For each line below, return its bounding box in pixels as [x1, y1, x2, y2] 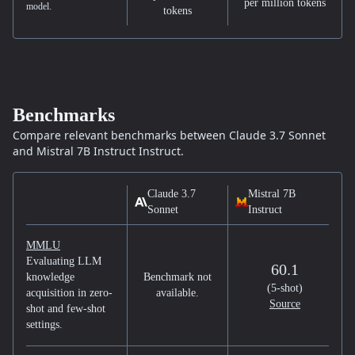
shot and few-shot [26, 303, 105, 315]
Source [269, 298, 300, 310]
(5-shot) [267, 282, 303, 294]
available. [156, 287, 199, 299]
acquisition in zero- [26, 287, 113, 299]
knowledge [26, 271, 74, 283]
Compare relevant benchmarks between [13, 128, 226, 143]
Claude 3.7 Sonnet [226, 128, 326, 143]
